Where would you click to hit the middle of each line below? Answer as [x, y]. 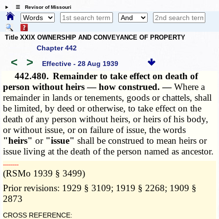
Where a [190, 87]
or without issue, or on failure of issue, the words [95, 130]
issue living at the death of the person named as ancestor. [109, 152]
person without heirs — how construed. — [89, 87]
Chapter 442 [57, 48]
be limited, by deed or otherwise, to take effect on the [102, 109]
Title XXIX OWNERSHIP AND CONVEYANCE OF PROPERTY [95, 37]
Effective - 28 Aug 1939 [80, 63]
